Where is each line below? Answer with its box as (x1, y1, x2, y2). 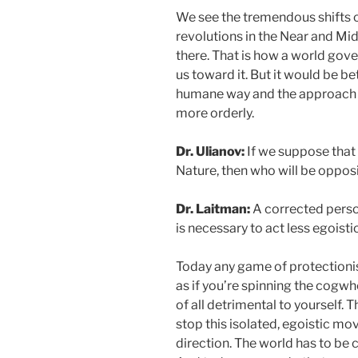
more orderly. (176, 105, 254, 121)
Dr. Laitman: (176, 201, 250, 217)
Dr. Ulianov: (176, 144, 245, 160)
